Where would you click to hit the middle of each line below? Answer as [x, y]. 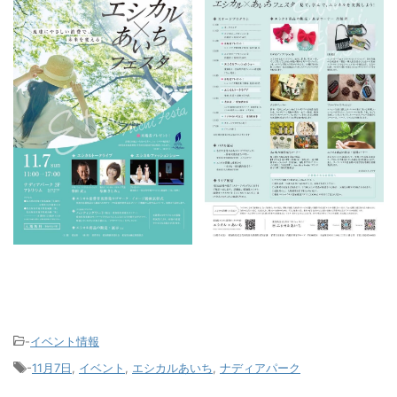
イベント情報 [65, 342]
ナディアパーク [260, 368]
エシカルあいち [172, 368]
